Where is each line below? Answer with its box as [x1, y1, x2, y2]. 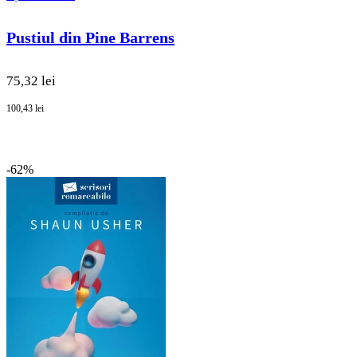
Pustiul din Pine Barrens [6, 29, 175, 47]
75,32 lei [6, 73, 56, 88]
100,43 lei [6, 102, 44, 114]
